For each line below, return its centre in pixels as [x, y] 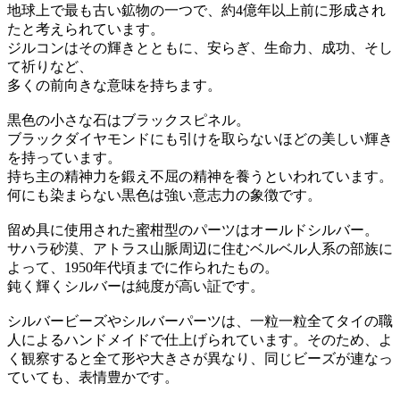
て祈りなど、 [50, 67]
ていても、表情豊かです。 [93, 377]
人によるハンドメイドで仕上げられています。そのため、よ [200, 340]
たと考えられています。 [86, 29]
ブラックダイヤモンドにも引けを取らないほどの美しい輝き [200, 139]
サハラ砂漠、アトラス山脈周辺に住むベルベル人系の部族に [200, 249]
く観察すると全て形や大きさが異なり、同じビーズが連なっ [200, 358]
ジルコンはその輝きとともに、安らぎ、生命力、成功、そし [200, 48]
